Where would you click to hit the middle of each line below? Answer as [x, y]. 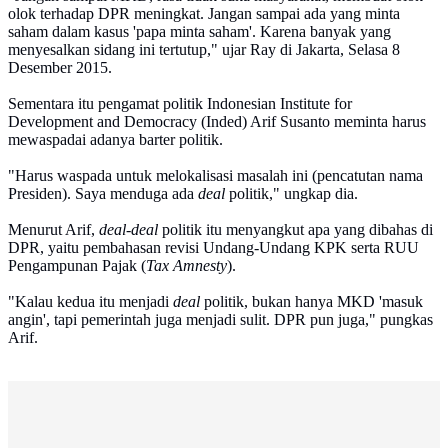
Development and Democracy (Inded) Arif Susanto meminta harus [217, 122]
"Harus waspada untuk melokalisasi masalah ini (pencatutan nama [215, 176]
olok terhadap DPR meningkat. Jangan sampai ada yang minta [204, 14]
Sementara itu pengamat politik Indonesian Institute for [180, 104]
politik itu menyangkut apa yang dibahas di [295, 230]
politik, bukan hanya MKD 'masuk [311, 302]
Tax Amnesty [186, 266]
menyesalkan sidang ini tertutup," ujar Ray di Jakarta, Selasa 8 [204, 50]
